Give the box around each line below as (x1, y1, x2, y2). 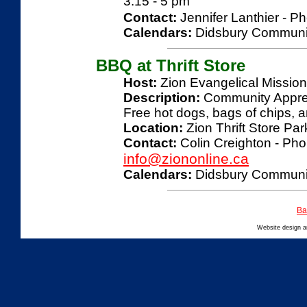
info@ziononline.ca (123, 151, 249, 167)
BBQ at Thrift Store (96, 56, 245, 75)
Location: (123, 121, 183, 135)
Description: (123, 90, 200, 105)
